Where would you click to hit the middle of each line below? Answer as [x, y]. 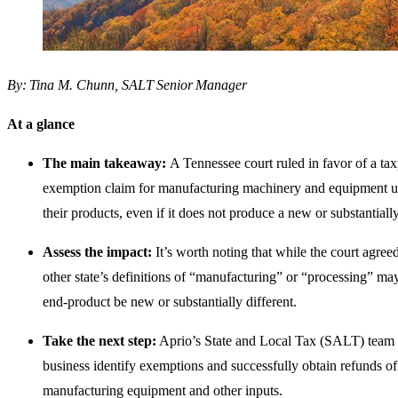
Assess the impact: [97, 252]
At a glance [41, 124]
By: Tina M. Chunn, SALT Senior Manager [127, 85]
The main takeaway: [106, 163]
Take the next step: [99, 341]
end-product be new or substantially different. [170, 302]
